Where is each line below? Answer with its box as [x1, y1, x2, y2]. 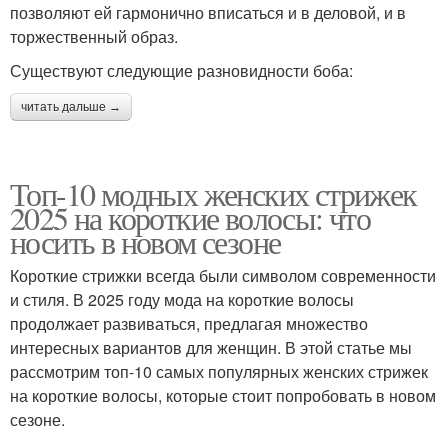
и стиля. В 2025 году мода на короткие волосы [10, 287, 354, 311]
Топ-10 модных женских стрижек [10, 171, 417, 215]
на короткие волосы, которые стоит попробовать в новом [10, 383, 436, 407]
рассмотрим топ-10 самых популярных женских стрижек [10, 359, 428, 383]
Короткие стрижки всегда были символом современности [10, 263, 436, 287]
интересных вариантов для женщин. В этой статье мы [10, 335, 412, 359]
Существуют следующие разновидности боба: [10, 58, 353, 82]
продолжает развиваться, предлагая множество [10, 311, 368, 335]
